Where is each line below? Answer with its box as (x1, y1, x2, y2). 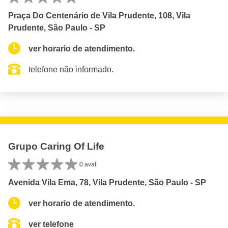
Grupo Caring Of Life (8, 140, 104, 152)
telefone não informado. (28, 65, 113, 74)
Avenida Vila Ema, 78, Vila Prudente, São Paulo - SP (8, 178, 206, 187)
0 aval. (79, 160, 98, 168)
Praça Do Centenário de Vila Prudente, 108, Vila (8, 11, 190, 20)
